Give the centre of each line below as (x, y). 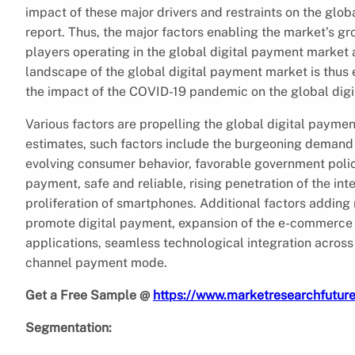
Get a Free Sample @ (88, 295)
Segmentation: (69, 327)
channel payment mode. (98, 262)
